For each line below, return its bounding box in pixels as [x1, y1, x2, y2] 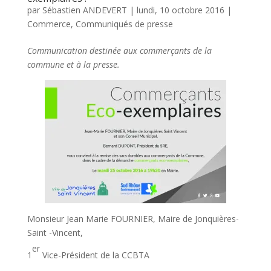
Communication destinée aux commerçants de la [27, 44, 212, 56]
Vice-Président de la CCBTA [42, 249, 149, 261]
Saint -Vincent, [27, 226, 83, 238]
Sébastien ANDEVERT [42, 4, 127, 16]
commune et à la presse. [27, 58, 120, 70]
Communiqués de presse [75, 18, 173, 30]
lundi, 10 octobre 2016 [136, 4, 224, 16]
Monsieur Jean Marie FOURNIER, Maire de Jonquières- [27, 212, 239, 224]
